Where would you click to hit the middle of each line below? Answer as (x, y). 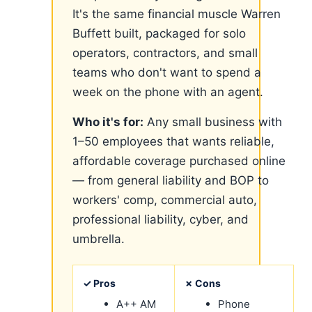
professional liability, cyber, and (161, 219)
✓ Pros (99, 283)
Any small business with (213, 122)
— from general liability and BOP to (171, 180)
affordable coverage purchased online (179, 161)
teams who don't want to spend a (167, 72)
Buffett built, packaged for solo (159, 33)
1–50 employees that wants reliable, (173, 141)
